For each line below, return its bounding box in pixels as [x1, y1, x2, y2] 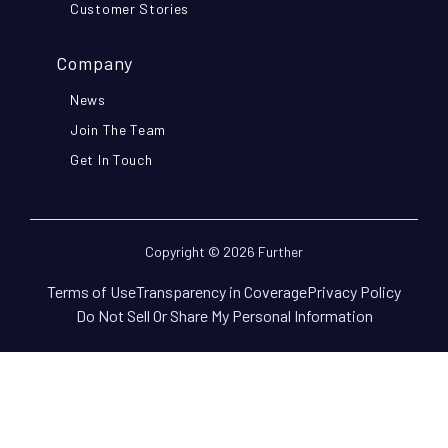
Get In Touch [70, 151, 153, 169]
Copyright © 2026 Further [145, 243, 303, 261]
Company [56, 52, 134, 75]
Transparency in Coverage [136, 282, 307, 302]
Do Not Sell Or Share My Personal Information [75, 306, 373, 326]
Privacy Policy [307, 282, 401, 302]
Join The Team [70, 121, 167, 139]
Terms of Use [47, 282, 136, 302]
